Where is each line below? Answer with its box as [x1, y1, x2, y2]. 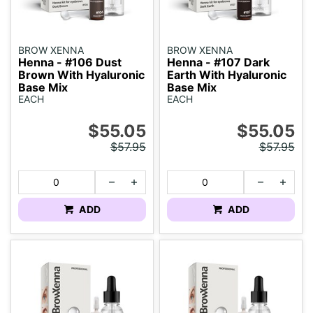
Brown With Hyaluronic [18, 67, 145, 82]
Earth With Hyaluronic [167, 67, 287, 82]
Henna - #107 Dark [167, 54, 270, 69]
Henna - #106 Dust [18, 54, 122, 69]
